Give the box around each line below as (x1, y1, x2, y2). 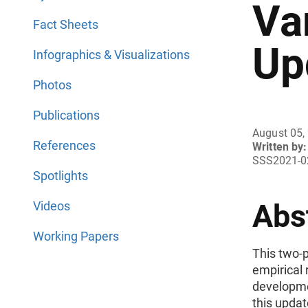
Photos (33, 78, 71, 92)
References (33, 138, 96, 153)
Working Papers (33, 229, 119, 243)
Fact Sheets (33, 17, 98, 32)
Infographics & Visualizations (33, 47, 190, 62)
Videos (33, 199, 70, 213)
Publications (33, 108, 100, 122)
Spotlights (33, 168, 88, 183)
